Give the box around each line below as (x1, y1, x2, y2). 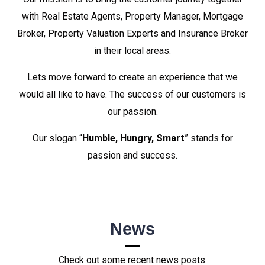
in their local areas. (94, 45, 171, 56)
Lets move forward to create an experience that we (27, 72, 238, 83)
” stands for (184, 132, 233, 144)
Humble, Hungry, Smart (82, 132, 185, 144)
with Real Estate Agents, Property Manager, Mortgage (22, 11, 243, 22)
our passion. (107, 106, 158, 117)
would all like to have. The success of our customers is (19, 89, 246, 100)
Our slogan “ (32, 132, 82, 144)
